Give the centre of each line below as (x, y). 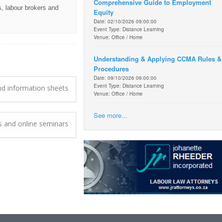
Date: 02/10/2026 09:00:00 (125, 21)
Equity (104, 12)
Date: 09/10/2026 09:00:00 (125, 78)
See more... (111, 115)
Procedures (111, 68)
